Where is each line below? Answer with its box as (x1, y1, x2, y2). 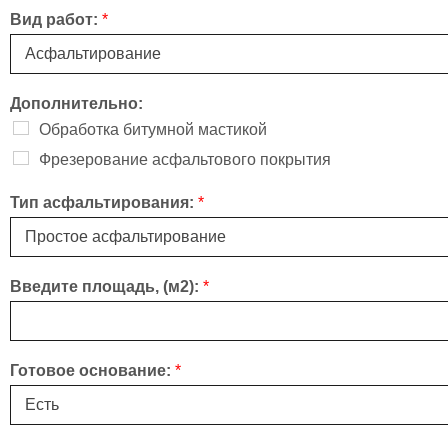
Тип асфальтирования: (10, 194, 198, 212)
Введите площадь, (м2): (10, 278, 203, 296)
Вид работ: (10, 11, 102, 29)
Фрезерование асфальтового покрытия (39, 151, 331, 169)
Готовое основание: (10, 362, 175, 380)
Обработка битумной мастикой (39, 121, 267, 139)
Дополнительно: (10, 95, 143, 113)
